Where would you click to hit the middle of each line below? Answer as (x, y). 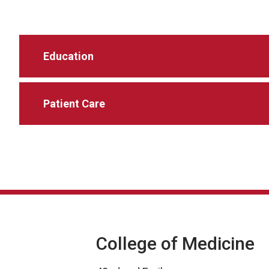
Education (68, 56)
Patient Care (74, 103)
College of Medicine (175, 243)
